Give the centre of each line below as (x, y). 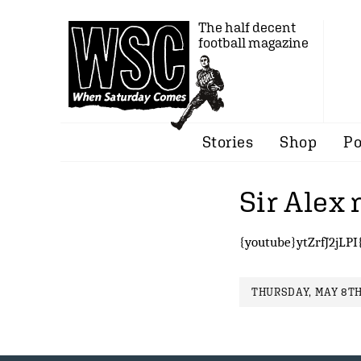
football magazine (253, 43)
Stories (228, 142)
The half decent (247, 27)
